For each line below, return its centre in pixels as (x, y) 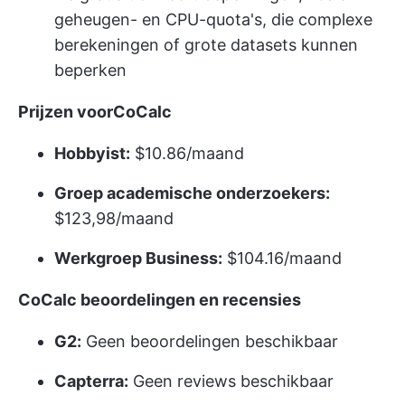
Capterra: (91, 381)
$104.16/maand (282, 258)
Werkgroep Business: (138, 258)
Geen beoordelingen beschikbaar (210, 341)
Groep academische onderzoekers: (192, 193)
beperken (90, 70)
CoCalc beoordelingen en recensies (160, 299)
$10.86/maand (187, 153)
